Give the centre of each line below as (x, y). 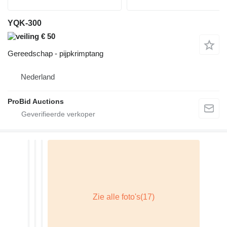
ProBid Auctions (36, 102)
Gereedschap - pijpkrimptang (55, 54)
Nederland (38, 77)
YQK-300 (25, 23)
